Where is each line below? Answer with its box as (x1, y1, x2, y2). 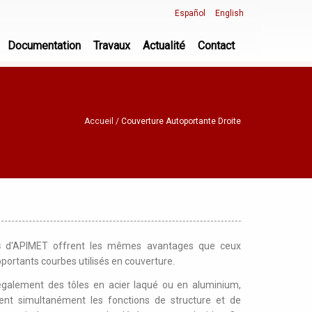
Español (175, 8, 205, 18)
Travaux (93, 39, 130, 52)
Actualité (143, 39, 185, 52)
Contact (198, 39, 235, 52)
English (215, 8, 244, 18)
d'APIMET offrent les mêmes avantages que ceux (5, 240, 242, 251)
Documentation (8, 39, 81, 52)
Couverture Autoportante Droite (121, 116, 241, 126)
